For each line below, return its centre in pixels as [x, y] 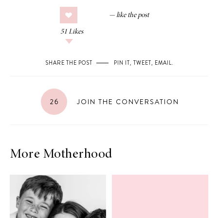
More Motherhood [61, 154]
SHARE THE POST [69, 63]
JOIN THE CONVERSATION [127, 101]
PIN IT [122, 63]
